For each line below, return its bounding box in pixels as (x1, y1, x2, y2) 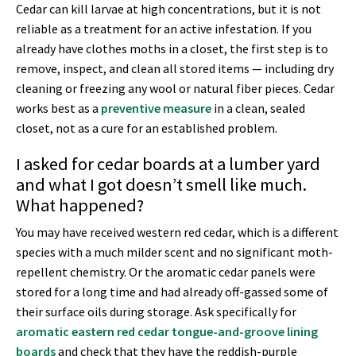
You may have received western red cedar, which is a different (16, 223, 339, 240)
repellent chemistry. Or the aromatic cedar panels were (16, 263, 315, 280)
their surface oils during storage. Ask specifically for (16, 303, 296, 319)
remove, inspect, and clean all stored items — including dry (16, 60, 334, 77)
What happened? (16, 193, 144, 216)
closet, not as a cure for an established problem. (16, 120, 277, 137)
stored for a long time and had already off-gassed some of (16, 283, 328, 300)
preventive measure (101, 100, 211, 117)
